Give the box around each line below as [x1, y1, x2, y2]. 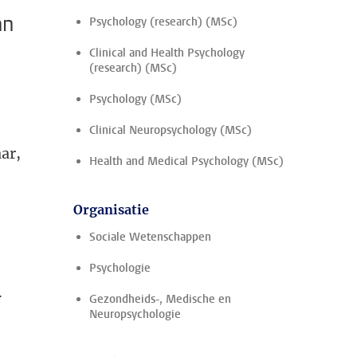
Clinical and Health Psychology [89, 45, 245, 61]
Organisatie [73, 202, 149, 218]
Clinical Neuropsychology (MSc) [89, 123, 252, 138]
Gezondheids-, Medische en [89, 292, 231, 307]
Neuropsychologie [89, 307, 181, 322]
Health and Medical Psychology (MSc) [89, 154, 284, 169]
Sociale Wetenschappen [89, 229, 211, 245]
